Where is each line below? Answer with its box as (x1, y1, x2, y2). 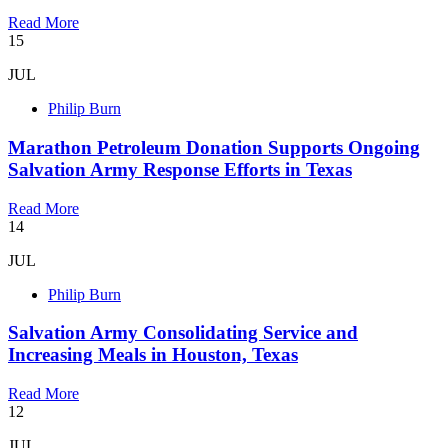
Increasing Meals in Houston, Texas (8, 344, 298, 366)
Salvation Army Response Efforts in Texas (8, 158, 352, 180)
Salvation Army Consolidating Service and (8, 322, 358, 344)
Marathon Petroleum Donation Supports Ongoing (8, 136, 420, 158)
